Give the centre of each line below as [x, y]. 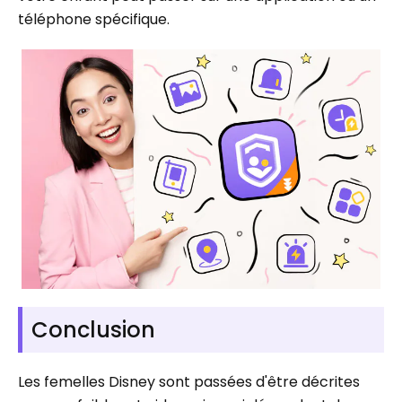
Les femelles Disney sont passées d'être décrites [189, 381]
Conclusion [93, 329]
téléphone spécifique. [94, 19]
